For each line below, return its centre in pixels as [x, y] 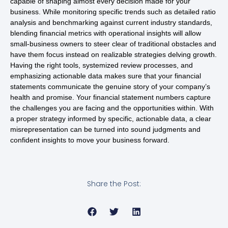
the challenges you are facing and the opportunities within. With [112, 108]
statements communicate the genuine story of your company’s [110, 86]
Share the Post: [114, 184]
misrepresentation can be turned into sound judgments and [105, 129]
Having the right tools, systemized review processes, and [102, 65]
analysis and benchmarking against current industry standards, [111, 22]
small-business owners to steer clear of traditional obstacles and [113, 44]
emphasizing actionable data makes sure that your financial [106, 76]
